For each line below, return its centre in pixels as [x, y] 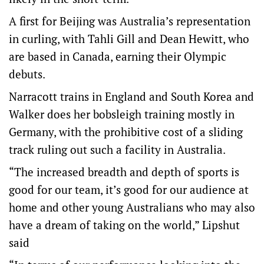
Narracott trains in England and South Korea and [131, 96]
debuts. [27, 74]
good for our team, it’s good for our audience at [129, 189]
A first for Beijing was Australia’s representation [130, 21]
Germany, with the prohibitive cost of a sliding [126, 132]
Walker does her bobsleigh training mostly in [122, 114]
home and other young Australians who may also [132, 207]
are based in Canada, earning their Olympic [118, 56]
